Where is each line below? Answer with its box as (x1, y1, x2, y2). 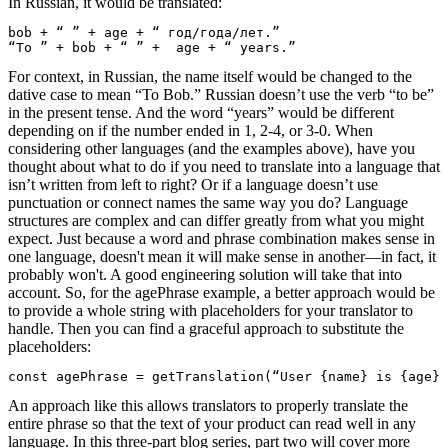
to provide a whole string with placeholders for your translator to (8, 302, 413, 320)
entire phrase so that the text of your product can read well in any (8, 415, 416, 433)
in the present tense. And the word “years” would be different (8, 104, 394, 122)
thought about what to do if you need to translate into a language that (8, 158, 440, 176)
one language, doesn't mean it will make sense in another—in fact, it (8, 248, 436, 266)
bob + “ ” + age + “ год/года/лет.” (8, 25, 280, 41)
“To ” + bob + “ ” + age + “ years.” (8, 40, 296, 56)
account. (8, 284, 61, 302)
